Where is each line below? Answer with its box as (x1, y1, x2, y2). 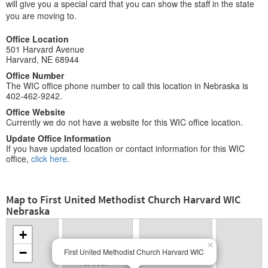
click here (31, 153, 67, 165)
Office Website (6, 106, 65, 118)
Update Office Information (6, 132, 111, 144)
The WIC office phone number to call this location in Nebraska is (6, 80, 248, 92)
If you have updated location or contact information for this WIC (6, 142, 245, 154)
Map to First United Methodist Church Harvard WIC (6, 193, 240, 206)
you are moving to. (6, 10, 77, 22)
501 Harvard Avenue (6, 43, 84, 55)
